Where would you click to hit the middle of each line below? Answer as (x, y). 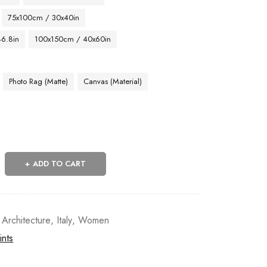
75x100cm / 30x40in (44, 18)
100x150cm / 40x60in (73, 39)
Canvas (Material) (113, 81)
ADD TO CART (60, 164)
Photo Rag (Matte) (39, 81)
